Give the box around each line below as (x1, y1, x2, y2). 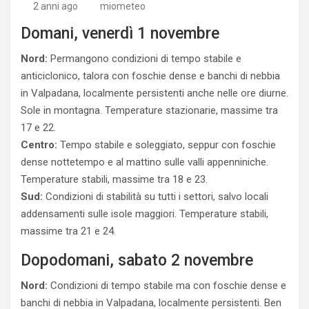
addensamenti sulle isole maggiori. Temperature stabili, (21, 208, 268, 220)
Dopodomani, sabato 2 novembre (21, 251, 253, 270)
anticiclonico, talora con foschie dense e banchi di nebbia (21, 70, 280, 82)
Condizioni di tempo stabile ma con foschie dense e (48, 279, 286, 292)
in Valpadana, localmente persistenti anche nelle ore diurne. (21, 87, 288, 99)
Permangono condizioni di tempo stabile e (48, 52, 241, 65)
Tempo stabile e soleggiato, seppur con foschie (57, 139, 276, 151)
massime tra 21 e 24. (21, 225, 116, 237)
